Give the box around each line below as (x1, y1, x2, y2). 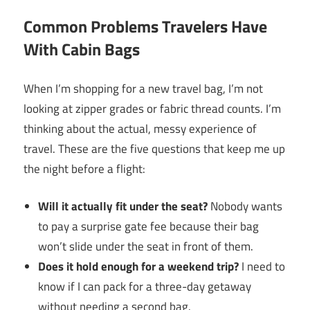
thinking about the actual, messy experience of (24, 119, 257, 138)
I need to (239, 257, 286, 276)
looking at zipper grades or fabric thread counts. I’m (24, 99, 281, 118)
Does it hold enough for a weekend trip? (38, 257, 239, 276)
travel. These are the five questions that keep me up (24, 139, 285, 158)
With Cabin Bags (24, 37, 140, 62)
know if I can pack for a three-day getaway (38, 277, 252, 296)
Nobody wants (208, 197, 283, 216)
